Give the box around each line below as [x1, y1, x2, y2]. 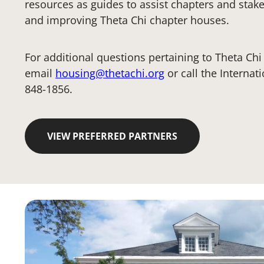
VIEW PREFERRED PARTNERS [47, 129, 177, 143]
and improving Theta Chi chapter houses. [25, 12, 229, 27]
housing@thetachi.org [55, 65, 164, 80]
